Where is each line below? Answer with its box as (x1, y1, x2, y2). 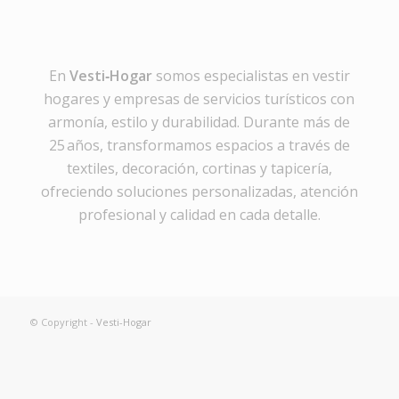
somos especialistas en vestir (151, 66, 350, 86)
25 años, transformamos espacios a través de (48, 135, 350, 156)
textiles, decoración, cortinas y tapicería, (66, 159, 332, 179)
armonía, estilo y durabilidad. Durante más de (48, 112, 351, 133)
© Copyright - (29, 315, 96, 330)
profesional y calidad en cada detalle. (77, 205, 321, 225)
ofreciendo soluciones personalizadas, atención (40, 182, 358, 202)
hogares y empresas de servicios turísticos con (44, 89, 355, 110)
